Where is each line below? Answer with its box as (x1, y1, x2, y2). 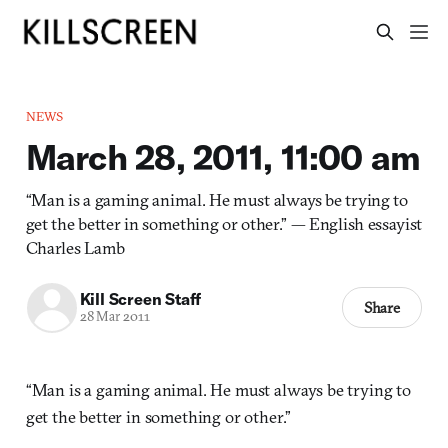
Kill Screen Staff (79, 289, 202, 310)
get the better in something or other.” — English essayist (25, 212, 423, 234)
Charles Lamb (25, 236, 126, 258)
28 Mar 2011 (79, 308, 150, 326)
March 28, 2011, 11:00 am (25, 134, 421, 179)
